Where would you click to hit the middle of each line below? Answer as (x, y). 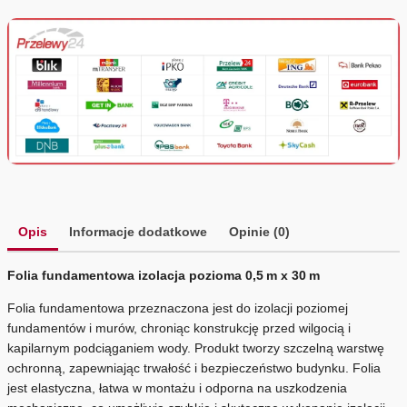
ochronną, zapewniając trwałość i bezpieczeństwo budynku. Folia (194, 367)
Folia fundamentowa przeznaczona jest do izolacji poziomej (178, 308)
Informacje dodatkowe (138, 231)
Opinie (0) (259, 231)
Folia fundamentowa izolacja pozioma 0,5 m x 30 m (164, 275)
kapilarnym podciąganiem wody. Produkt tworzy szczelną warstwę (196, 347)
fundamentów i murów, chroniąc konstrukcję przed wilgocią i (179, 328)
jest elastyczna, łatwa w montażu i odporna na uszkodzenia (177, 387)
